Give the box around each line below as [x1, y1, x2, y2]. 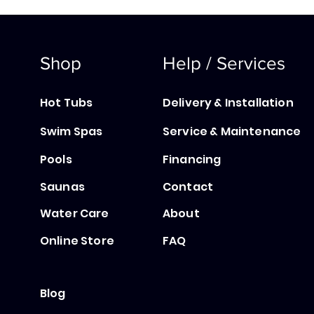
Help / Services [163, 53, 285, 73]
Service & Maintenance [163, 123, 301, 139]
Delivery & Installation [163, 94, 294, 111]
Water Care [40, 205, 109, 221]
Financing [163, 151, 221, 168]
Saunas [40, 178, 85, 195]
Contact [163, 178, 214, 195]
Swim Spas [40, 123, 103, 139]
